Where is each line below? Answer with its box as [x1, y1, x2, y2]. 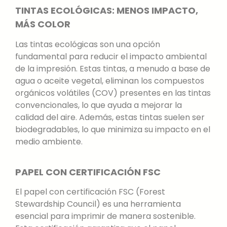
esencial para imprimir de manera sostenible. [15, 210, 196, 222]
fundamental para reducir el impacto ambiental [15, 50, 207, 62]
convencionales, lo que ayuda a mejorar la [15, 99, 182, 111]
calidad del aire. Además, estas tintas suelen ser [15, 111, 205, 123]
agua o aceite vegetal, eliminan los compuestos [15, 74, 204, 87]
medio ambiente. [15, 135, 83, 147]
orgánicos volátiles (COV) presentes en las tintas [15, 87, 211, 99]
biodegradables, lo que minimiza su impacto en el [15, 123, 210, 135]
